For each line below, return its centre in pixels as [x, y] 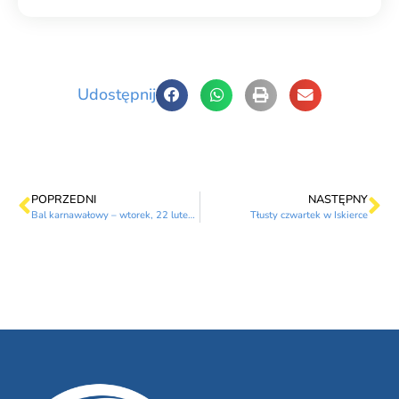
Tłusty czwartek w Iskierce [309, 215]
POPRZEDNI [64, 199]
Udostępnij [117, 95]
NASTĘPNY [338, 199]
